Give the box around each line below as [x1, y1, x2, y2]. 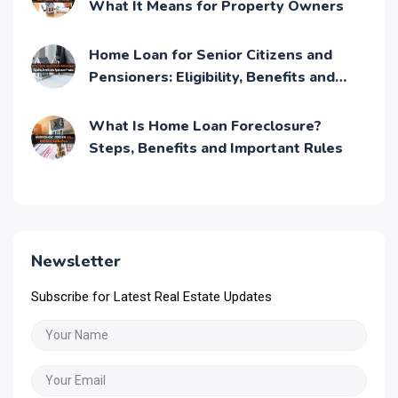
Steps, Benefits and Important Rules [89, 139, 343, 159]
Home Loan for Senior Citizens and [89, 45, 332, 66]
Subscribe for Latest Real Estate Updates [31, 289, 272, 306]
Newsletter [31, 251, 121, 273]
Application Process [89, 90, 228, 110]
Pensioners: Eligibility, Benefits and [89, 68, 335, 88]
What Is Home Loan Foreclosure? [89, 116, 322, 137]
